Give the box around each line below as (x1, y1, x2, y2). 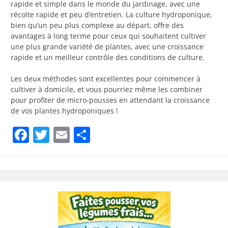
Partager (90, 124, 155, 146)
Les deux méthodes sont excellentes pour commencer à (11, 74, 201, 84)
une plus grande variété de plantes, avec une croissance (11, 42, 204, 52)
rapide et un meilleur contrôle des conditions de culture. (11, 52, 205, 63)
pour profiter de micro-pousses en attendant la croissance (11, 95, 210, 105)
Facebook (29, 124, 102, 146)
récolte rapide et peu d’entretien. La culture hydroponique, (11, 10, 212, 20)
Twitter (49, 124, 102, 146)
